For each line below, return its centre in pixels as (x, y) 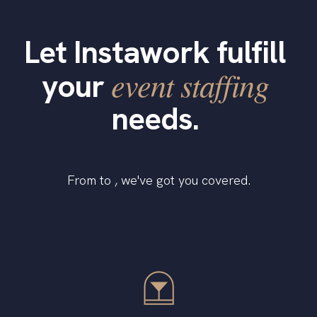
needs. (155, 119)
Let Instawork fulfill (155, 52)
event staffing (190, 85)
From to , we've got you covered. (158, 180)
